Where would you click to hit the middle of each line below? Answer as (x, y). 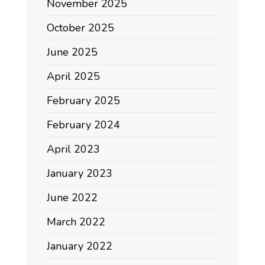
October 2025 (80, 28)
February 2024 (83, 125)
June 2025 (72, 52)
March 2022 (76, 222)
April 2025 (73, 76)
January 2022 (80, 246)
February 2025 (83, 100)
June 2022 (72, 197)
